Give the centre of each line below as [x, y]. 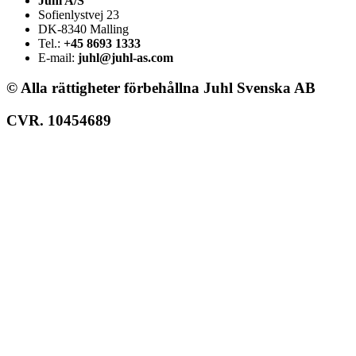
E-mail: [58, 57]
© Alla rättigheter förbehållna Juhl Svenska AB [161, 88]
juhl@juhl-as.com [126, 57]
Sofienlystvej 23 [79, 14]
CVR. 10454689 [59, 121]
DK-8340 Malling [83, 29]
